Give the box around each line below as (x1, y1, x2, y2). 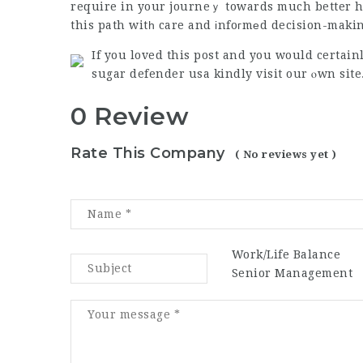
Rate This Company (70, 143, 225, 162)
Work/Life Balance (231, 247, 341, 261)
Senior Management (231, 266, 353, 280)
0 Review (70, 101, 189, 131)
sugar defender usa (92, 67, 210, 80)
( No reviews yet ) (234, 147, 337, 160)
